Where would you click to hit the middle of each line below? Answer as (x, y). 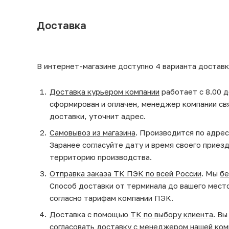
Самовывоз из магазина (93, 132)
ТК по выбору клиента (172, 214)
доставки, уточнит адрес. (98, 116)
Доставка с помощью (90, 214)
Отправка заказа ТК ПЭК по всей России (125, 173)
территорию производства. (101, 157)
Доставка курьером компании (105, 91)
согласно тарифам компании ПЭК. (111, 198)
